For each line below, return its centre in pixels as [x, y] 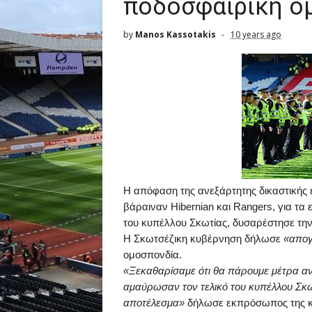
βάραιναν [147, 206]
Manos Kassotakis [175, 34]
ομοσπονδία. [153, 255]
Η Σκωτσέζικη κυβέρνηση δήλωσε [203, 239]
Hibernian [192, 206]
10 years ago [256, 34]
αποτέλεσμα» [154, 303]
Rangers [253, 206]
